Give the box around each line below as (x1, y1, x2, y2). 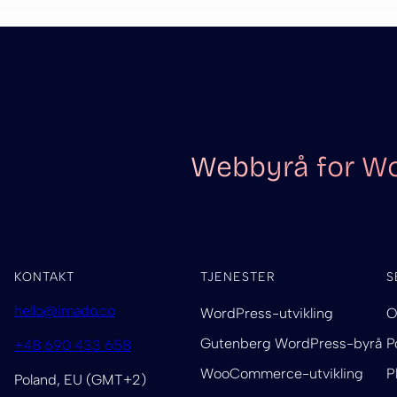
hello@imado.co (14, 302, 115, 320)
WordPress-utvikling (200, 305, 334, 323)
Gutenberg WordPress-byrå (200, 335, 383, 353)
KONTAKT (14, 269, 74, 285)
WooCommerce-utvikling (200, 365, 364, 383)
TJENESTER (200, 269, 276, 285)
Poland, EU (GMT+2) (14, 371, 146, 389)
